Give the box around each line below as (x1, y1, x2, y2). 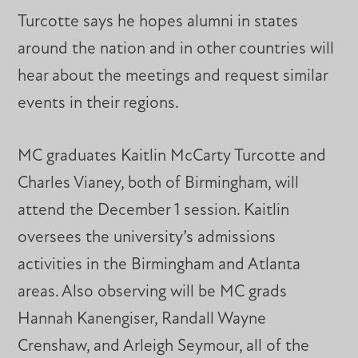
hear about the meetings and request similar (18, 67, 328, 85)
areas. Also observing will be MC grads (18, 283, 288, 300)
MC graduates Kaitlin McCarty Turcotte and (18, 147, 327, 165)
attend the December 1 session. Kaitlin (18, 201, 290, 219)
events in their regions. (18, 94, 180, 112)
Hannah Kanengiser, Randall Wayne (18, 310, 267, 328)
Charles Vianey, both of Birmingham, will (18, 174, 300, 192)
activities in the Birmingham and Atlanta (18, 256, 301, 273)
